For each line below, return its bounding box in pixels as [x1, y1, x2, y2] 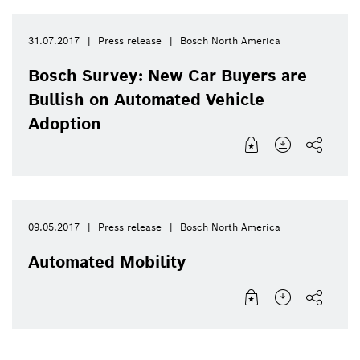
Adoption [28, 113, 101, 135]
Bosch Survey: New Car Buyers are [28, 65, 307, 87]
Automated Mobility [28, 252, 186, 273]
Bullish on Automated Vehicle [28, 89, 264, 111]
